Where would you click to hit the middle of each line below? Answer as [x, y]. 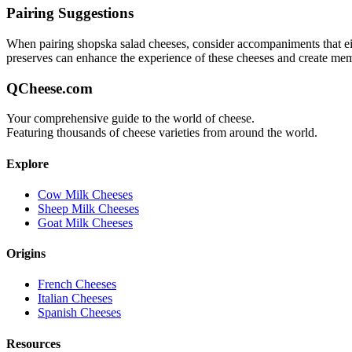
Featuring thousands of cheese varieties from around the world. [162, 133]
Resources [33, 343]
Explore [27, 163]
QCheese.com [49, 88]
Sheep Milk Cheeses [88, 208]
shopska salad [111, 43]
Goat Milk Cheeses [85, 222]
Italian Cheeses [75, 299]
